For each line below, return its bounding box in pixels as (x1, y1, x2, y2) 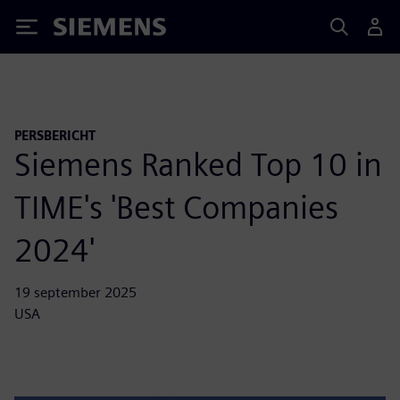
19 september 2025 (14, 283, 137, 301)
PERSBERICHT (14, 128, 96, 143)
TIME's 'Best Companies (14, 187, 338, 227)
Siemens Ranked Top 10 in (14, 144, 382, 184)
